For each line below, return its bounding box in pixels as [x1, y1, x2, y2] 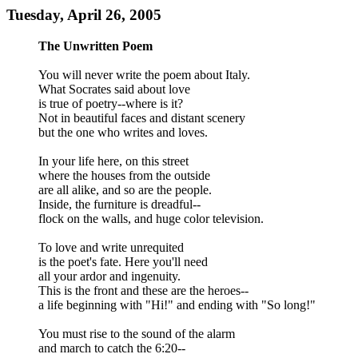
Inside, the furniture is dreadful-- [38, 197, 201, 211]
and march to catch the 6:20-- [38, 340, 185, 355]
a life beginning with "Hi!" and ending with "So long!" [38, 297, 316, 312]
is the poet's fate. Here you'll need [38, 254, 208, 268]
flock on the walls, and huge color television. [38, 211, 264, 225]
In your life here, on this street [38, 153, 189, 168]
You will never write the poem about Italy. [38, 67, 250, 82]
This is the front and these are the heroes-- [38, 283, 249, 297]
